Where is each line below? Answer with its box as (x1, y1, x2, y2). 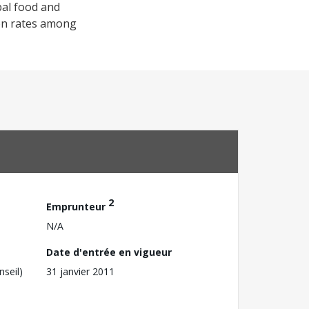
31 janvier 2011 (46, 264, 114, 278)
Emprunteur (46, 199, 108, 213)
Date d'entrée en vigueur (46, 245, 172, 259)
